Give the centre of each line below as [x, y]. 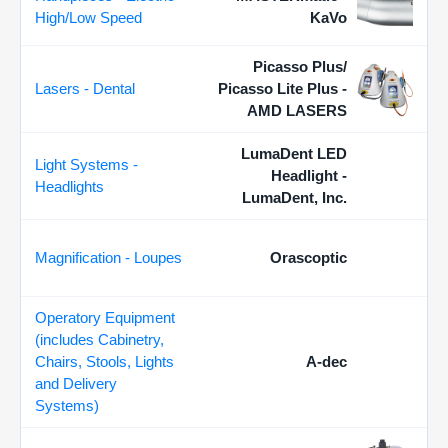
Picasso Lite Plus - [282, 88]
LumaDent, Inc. [294, 197]
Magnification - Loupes [108, 257]
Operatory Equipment [105, 317]
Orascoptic [308, 257]
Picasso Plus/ [300, 66]
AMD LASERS [297, 110]
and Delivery [76, 383]
